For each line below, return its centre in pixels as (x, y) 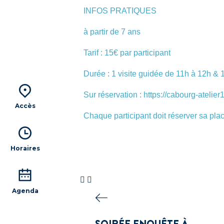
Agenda (25, 191)
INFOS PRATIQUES (120, 11)
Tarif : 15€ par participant (127, 53)
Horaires (25, 148)
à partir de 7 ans (112, 32)
